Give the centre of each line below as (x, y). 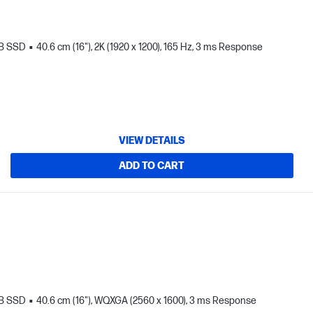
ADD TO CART (152, 166)
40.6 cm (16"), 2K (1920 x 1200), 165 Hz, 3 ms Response (150, 48)
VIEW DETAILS (152, 140)
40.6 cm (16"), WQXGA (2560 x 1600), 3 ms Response (146, 301)
